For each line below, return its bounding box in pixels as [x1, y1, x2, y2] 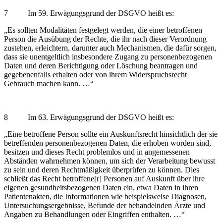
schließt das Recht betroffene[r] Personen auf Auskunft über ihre [4, 174, 205, 183]
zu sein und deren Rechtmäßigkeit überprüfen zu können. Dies [4, 165, 199, 174]
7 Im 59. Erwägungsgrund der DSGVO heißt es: [4, 8, 174, 17]
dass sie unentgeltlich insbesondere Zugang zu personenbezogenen [4, 52, 212, 61]
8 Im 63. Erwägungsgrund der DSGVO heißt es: [4, 112, 174, 121]
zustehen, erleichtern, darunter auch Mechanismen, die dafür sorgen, [4, 43, 217, 52]
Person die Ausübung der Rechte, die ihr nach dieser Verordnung [4, 34, 207, 43]
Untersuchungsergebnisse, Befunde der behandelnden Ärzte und [4, 201, 205, 210]
